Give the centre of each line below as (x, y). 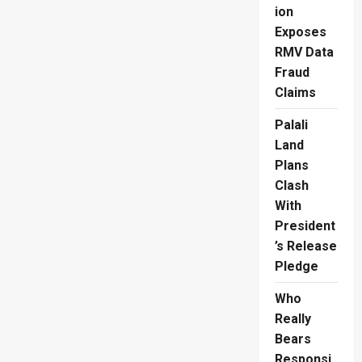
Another (133, 18)
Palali (291, 125)
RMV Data (304, 53)
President (305, 226)
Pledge (296, 267)
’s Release (305, 246)
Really (293, 319)
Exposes (300, 32)
